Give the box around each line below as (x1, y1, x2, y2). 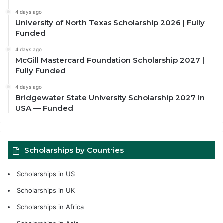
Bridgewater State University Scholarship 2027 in (15, 93, 205, 103)
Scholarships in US (17, 170, 75, 178)
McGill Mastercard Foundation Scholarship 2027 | (15, 55, 204, 65)
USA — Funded (15, 103, 73, 113)
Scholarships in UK (17, 186, 75, 195)
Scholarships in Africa (17, 203, 84, 211)
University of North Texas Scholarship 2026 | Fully (15, 18, 205, 28)
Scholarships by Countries (24, 145, 124, 155)
